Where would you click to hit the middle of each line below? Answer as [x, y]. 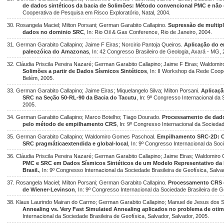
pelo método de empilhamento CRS [70, 124]
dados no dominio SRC [53, 32]
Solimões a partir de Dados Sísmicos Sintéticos [85, 71]
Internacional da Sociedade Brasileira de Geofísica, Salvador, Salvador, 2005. [116, 216]
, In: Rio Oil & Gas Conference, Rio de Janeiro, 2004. [148, 32]
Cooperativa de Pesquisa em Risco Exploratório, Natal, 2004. [97, 12]
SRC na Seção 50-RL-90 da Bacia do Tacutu [80, 97]
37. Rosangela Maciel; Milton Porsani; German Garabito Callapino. [87, 182]
